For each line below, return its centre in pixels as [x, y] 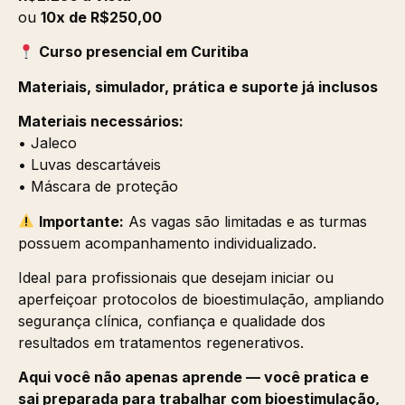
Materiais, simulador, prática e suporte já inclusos [198, 86]
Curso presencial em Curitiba [144, 52]
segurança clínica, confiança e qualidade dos [172, 320]
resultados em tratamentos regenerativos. [161, 342]
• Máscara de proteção [98, 187]
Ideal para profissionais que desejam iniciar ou [176, 277]
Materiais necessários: [101, 122]
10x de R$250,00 [101, 17]
